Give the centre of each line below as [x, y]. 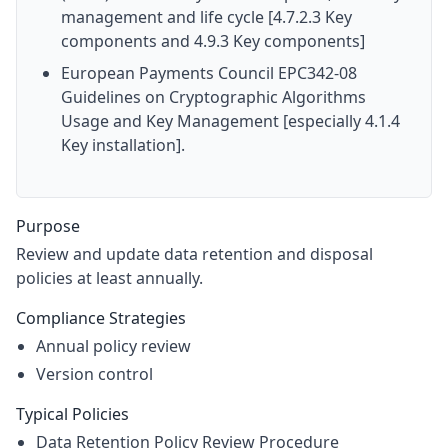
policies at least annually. [109, 278]
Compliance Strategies [101, 318]
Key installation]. [123, 145]
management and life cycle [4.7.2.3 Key [206, 17]
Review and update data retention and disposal [194, 254]
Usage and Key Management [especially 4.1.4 [230, 121]
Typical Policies [72, 414]
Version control [94, 374]
